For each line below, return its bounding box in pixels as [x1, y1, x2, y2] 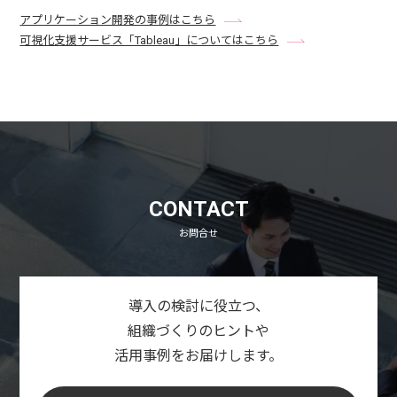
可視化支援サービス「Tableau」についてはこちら [19, 34, 279, 48]
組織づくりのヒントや [128, 323, 269, 340]
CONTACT [148, 197, 249, 222]
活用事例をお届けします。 [114, 347, 283, 365]
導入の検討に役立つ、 [128, 298, 269, 315]
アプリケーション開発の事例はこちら [19, 13, 216, 27]
